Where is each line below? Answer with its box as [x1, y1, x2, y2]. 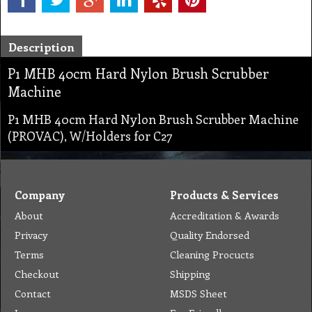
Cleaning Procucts [170, 247, 254, 262]
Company [15, 187, 65, 203]
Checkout [15, 267, 59, 281]
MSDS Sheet [170, 286, 227, 301]
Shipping [170, 267, 210, 281]
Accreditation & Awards [170, 208, 279, 223]
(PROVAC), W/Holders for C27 [8, 127, 172, 145]
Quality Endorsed [170, 228, 249, 242]
